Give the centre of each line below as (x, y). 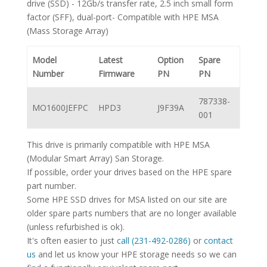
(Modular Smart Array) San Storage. (95, 159)
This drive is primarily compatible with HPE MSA (118, 145)
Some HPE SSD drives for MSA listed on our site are (127, 200)
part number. (51, 186)
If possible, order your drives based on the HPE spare (129, 172)
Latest (111, 60)
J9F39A (171, 108)
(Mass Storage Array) (67, 31)
